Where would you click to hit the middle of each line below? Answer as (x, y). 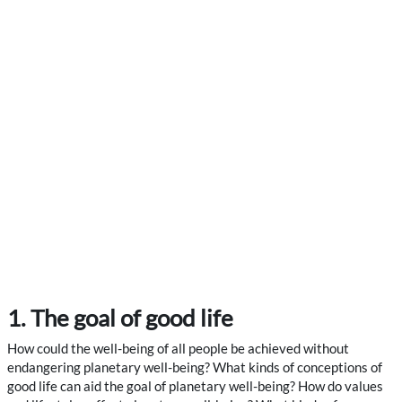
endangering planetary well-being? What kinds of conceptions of (195, 367)
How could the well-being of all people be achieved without (178, 348)
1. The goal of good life (120, 317)
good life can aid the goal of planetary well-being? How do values (195, 386)
